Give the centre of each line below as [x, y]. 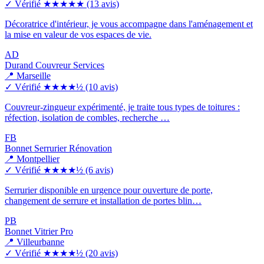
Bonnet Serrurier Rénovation [58, 148]
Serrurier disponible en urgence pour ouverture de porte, [109, 190]
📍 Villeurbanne [34, 242]
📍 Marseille [28, 75]
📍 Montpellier [32, 159]
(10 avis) [102, 87]
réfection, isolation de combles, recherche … [87, 117]
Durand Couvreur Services [55, 65]
